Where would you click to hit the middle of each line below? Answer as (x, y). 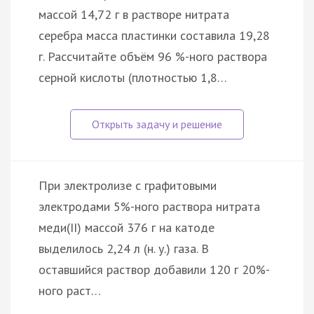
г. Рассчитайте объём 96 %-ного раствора (153, 56)
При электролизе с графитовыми (128, 185)
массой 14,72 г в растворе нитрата (134, 14)
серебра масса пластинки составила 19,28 (154, 35)
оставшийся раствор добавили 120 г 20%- (154, 269)
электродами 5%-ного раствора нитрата (149, 206)
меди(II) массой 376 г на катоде (127, 227)
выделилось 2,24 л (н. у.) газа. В (124, 248)
